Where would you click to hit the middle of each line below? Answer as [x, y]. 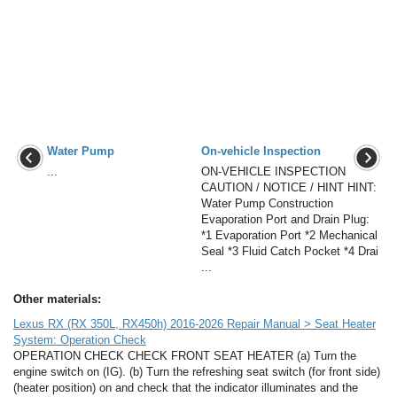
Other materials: [57, 299]
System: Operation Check [80, 339]
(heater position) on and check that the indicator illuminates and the [186, 387]
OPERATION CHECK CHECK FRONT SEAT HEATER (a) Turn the [185, 355]
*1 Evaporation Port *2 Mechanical [289, 235]
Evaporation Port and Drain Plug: [285, 219]
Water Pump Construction [267, 203]
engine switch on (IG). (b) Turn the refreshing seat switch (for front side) [197, 371]
